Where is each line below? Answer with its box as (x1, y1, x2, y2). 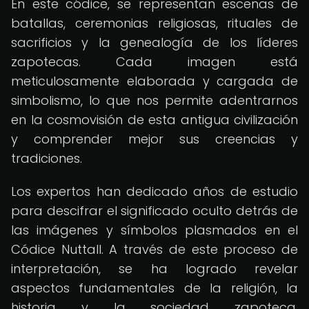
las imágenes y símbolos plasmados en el (11, 221, 298, 239)
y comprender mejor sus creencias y (11, 130, 298, 148)
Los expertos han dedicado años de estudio (11, 183, 298, 200)
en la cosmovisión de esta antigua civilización (11, 111, 298, 128)
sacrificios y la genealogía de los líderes (11, 34, 298, 51)
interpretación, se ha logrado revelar (11, 260, 298, 277)
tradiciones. (11, 150, 82, 167)
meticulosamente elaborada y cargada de (11, 72, 298, 90)
